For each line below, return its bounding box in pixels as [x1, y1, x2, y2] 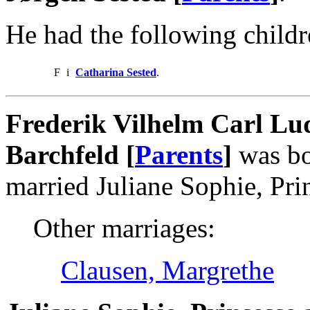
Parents [135, 139, 223, 170]
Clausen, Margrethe [61, 255, 274, 285]
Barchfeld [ [6, 139, 135, 170]
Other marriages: [33, 212, 215, 243]
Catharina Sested [75, 66, 156, 78]
